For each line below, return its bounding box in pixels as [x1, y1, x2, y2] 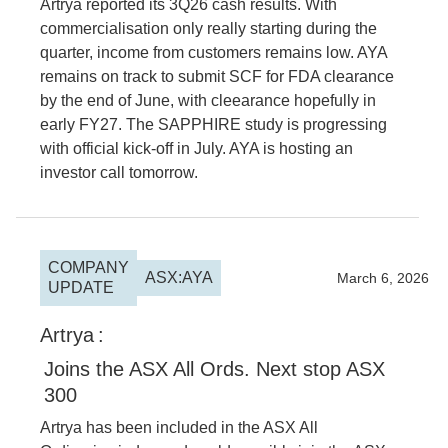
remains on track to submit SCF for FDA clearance [40, 68, 394, 85]
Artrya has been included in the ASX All [40, 419, 318, 436]
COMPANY [48, 259, 129, 276]
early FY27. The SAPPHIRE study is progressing [40, 116, 387, 133]
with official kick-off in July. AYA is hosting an [40, 140, 353, 157]
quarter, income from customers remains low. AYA [40, 44, 387, 61]
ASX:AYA [145, 269, 213, 286]
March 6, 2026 [337, 270, 429, 286]
